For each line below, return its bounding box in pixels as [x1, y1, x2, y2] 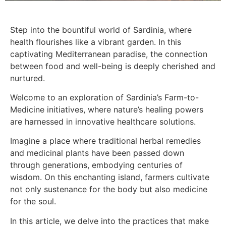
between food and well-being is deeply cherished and [10, 61, 215, 71]
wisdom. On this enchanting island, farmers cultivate [10, 172, 209, 183]
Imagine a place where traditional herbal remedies [10, 136, 201, 146]
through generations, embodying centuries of [10, 160, 183, 171]
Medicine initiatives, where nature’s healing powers [10, 104, 203, 115]
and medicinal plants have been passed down [10, 148, 184, 158]
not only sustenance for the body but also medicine [10, 184, 207, 195]
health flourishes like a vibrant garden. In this [10, 36, 181, 47]
